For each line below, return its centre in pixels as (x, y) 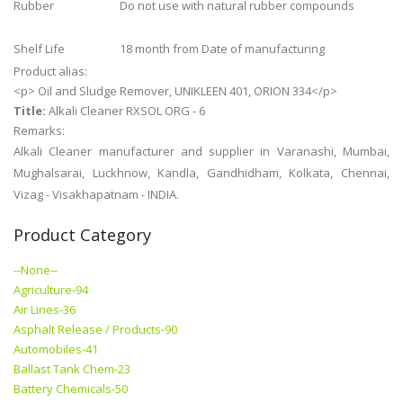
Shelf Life (39, 49)
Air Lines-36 (45, 310)
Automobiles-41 (56, 349)
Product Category (82, 235)
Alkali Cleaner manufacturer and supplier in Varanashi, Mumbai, (201, 152)
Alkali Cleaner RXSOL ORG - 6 (127, 111)
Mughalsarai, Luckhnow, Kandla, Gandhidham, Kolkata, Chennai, (201, 173)
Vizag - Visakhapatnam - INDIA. (96, 195)
